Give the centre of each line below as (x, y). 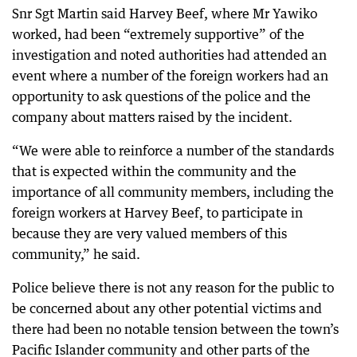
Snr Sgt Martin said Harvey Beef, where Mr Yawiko (165, 13)
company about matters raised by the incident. (152, 117)
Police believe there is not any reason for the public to (173, 287)
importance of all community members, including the (173, 192)
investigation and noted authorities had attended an (169, 55)
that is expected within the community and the (154, 171)
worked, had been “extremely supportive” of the (158, 34)
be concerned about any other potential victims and (167, 308)
